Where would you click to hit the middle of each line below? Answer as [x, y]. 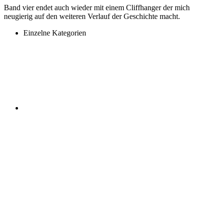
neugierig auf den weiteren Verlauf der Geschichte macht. [92, 16]
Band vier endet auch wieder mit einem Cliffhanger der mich [97, 7]
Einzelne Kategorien [55, 33]
